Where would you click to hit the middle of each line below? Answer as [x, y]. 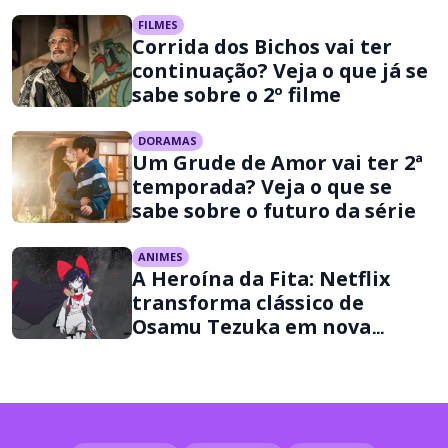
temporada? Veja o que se [262, 186]
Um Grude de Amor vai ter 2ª [277, 162]
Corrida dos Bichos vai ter [262, 46]
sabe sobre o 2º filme [236, 94]
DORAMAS [167, 140]
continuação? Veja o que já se [280, 70]
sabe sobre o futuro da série [274, 210]
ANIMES [160, 256]
